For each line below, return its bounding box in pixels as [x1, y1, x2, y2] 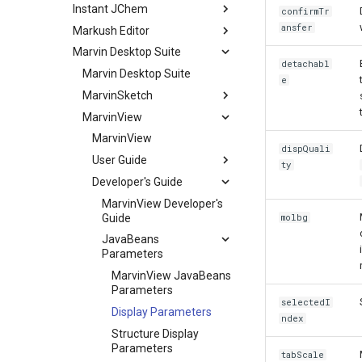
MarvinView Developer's [102, 196, 223, 210]
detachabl [281, 58, 330, 69]
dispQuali [281, 143, 331, 154]
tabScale [281, 349, 325, 360]
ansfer [281, 22, 314, 33]
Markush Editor [73, 23, 149, 37]
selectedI [281, 297, 331, 308]
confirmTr [281, 6, 330, 17]
